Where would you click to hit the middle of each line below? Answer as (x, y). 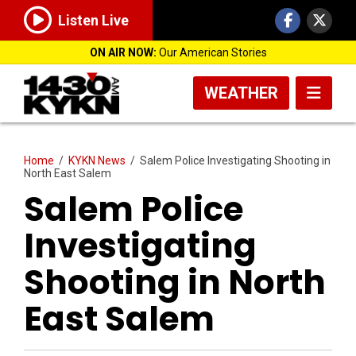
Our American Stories (211, 52)
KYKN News (97, 160)
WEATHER (241, 93)
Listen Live (93, 21)
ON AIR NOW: (123, 52)
